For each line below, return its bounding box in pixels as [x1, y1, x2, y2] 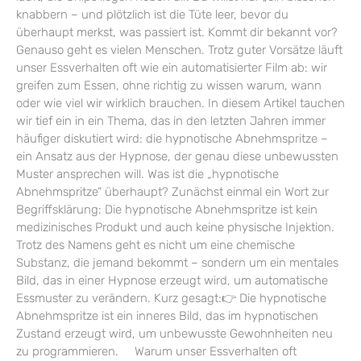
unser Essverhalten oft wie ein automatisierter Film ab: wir [16, 60, 327, 75]
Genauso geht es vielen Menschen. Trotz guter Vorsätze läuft [16, 42, 342, 57]
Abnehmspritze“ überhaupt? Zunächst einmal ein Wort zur [16, 184, 329, 199]
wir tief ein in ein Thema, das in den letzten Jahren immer [16, 113, 326, 128]
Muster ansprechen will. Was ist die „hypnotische [16, 166, 279, 181]
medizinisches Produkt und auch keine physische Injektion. [16, 219, 334, 234]
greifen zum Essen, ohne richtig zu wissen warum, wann [16, 77, 322, 93]
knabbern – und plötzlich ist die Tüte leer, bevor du [16, 6, 288, 22]
